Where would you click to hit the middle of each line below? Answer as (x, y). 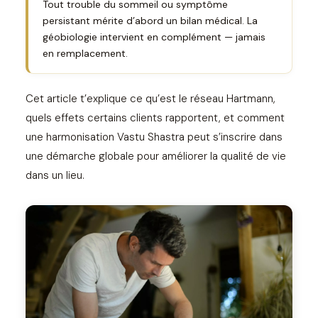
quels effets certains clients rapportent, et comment (155, 118)
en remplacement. (85, 53)
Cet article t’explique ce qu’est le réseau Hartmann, (150, 99)
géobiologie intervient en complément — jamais (154, 37)
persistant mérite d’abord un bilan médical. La (150, 21)
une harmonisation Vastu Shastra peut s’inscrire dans (154, 137)
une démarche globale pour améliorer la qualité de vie (156, 156)
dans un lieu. (55, 175)
